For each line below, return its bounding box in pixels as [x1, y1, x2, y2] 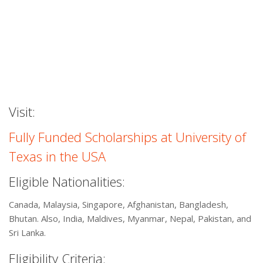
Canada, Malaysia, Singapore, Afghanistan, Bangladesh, [9, 198, 228, 211]
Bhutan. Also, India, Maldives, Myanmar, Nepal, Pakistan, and [9, 213, 251, 225]
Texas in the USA [9, 147, 106, 166]
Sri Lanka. [9, 227, 46, 239]
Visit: [9, 103, 35, 121]
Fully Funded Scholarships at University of [9, 128, 246, 146]
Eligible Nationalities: [9, 173, 125, 191]
